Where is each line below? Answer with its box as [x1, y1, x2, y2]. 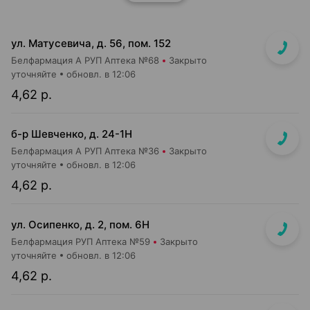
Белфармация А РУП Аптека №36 [11, 145, 159, 156]
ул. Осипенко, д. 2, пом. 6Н [11, 218, 149, 231]
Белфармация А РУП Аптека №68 [11, 55, 159, 66]
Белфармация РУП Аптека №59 [11, 236, 150, 247]
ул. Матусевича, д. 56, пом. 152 [11, 37, 171, 50]
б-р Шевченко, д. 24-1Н [11, 127, 132, 140]
